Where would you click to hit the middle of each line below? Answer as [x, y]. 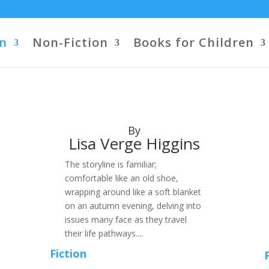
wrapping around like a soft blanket [133, 192]
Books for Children [194, 42]
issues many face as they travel [126, 219]
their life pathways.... [104, 233]
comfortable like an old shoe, [122, 178]
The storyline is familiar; [111, 164]
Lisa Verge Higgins [134, 144]
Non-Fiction [70, 42]
